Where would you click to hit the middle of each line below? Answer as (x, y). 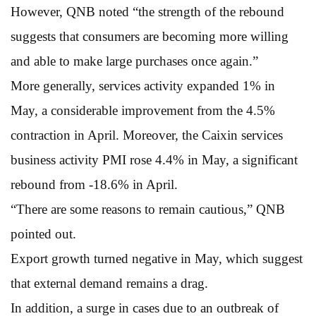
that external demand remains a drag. (109, 283)
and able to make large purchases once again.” (134, 61)
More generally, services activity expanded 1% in (143, 85)
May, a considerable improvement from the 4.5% (143, 110)
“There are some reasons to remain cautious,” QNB (148, 209)
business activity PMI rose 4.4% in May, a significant (154, 159)
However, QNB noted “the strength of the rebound (147, 11)
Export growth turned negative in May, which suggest (157, 258)
